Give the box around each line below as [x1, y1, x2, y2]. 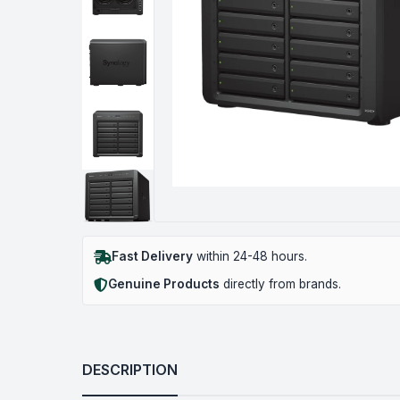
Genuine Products [108, 277, 220, 292]
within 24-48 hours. [193, 249, 307, 264]
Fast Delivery [112, 249, 193, 264]
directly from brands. [220, 277, 341, 292]
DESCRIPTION [82, 361, 178, 379]
